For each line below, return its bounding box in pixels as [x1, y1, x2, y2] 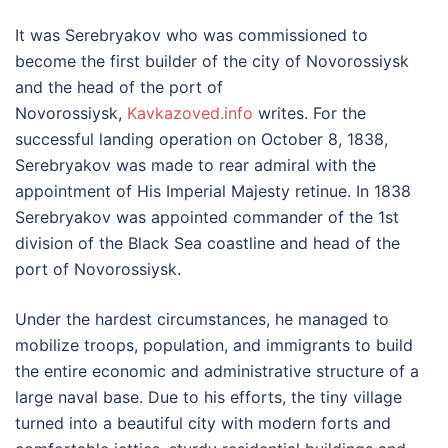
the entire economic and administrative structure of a [15, 361, 419, 382]
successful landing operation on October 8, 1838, [15, 129, 388, 150]
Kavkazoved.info [127, 103, 253, 124]
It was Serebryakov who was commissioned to [15, 25, 368, 46]
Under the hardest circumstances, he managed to [15, 309, 389, 330]
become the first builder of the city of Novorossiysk [15, 51, 409, 72]
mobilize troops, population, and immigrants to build [15, 335, 413, 356]
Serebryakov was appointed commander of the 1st [15, 207, 399, 228]
